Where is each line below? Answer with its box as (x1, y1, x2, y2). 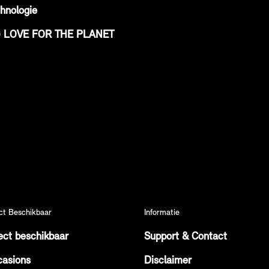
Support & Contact (144, 231, 227, 243)
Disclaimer (144, 255, 192, 267)
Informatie (144, 208, 180, 217)
